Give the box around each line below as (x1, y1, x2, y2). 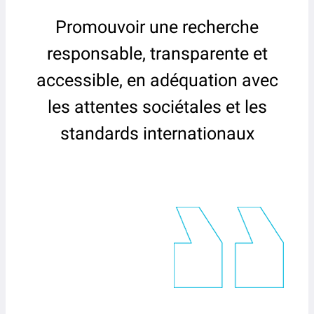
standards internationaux (60, 123, 254, 144)
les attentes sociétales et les (47, 96, 267, 117)
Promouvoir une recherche (55, 16, 259, 37)
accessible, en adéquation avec (36, 69, 278, 90)
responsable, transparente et (46, 43, 268, 64)
